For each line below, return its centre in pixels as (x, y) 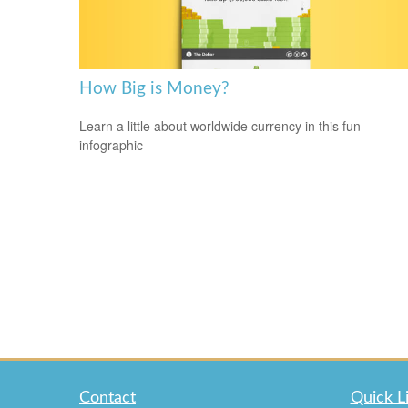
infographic (111, 144)
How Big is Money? (154, 88)
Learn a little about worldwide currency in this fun (220, 125)
